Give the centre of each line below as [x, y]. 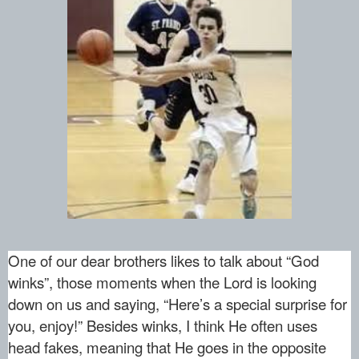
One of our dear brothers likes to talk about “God [163, 261]
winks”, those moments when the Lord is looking [162, 282]
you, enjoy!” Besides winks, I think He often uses [163, 326]
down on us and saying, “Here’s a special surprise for [177, 304]
